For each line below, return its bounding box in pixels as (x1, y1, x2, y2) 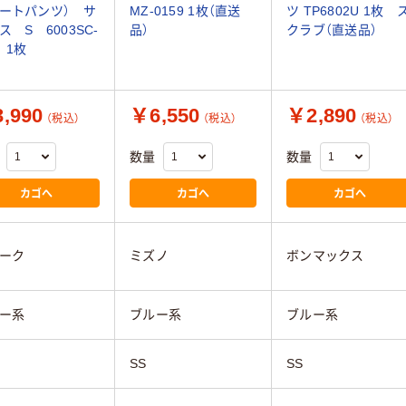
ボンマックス (286, 247, 364, 263)
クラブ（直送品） (286, 23, 378, 38)
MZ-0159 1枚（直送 (130, 4, 241, 19)
